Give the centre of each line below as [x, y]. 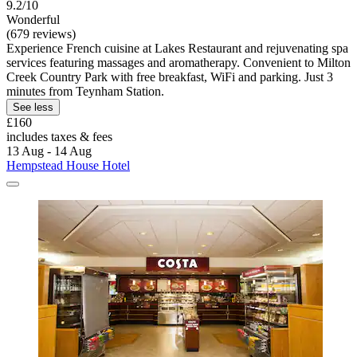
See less [33, 107]
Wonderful [33, 19]
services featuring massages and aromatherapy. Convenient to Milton [178, 62]
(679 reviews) [41, 33]
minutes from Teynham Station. [85, 91]
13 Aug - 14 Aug [49, 151]
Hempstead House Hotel [68, 165]
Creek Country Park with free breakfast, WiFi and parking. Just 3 [170, 76]
